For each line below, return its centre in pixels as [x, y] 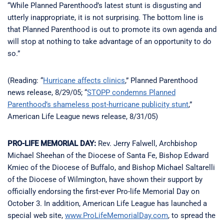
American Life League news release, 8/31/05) [83, 116]
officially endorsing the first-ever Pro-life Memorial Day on [103, 191]
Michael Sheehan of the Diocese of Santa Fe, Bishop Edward [108, 155]
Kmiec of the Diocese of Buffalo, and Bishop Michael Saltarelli [111, 167]
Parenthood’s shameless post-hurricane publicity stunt [98, 104]
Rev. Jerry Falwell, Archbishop [146, 143]
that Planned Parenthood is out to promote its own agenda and [112, 29]
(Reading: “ [25, 80]
